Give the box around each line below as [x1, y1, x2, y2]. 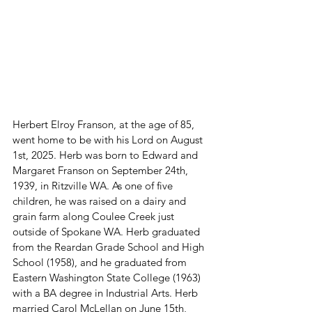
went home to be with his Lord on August [13, 133, 205, 147]
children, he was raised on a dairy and [13, 194, 189, 208]
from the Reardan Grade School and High [13, 240, 207, 254]
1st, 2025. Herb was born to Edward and [13, 148, 201, 162]
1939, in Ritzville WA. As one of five [13, 179, 175, 193]
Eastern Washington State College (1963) [13, 271, 203, 285]
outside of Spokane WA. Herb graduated [13, 225, 203, 239]
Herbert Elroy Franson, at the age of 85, [13, 118, 197, 132]
